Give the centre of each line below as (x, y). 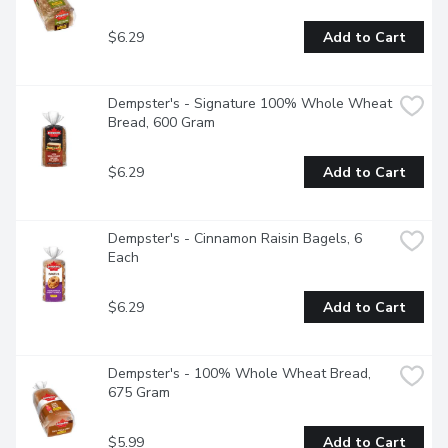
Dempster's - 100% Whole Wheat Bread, (239, 374)
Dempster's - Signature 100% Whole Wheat (250, 104)
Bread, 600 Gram (161, 123)
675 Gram (139, 393)
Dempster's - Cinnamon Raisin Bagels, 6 (235, 239)
